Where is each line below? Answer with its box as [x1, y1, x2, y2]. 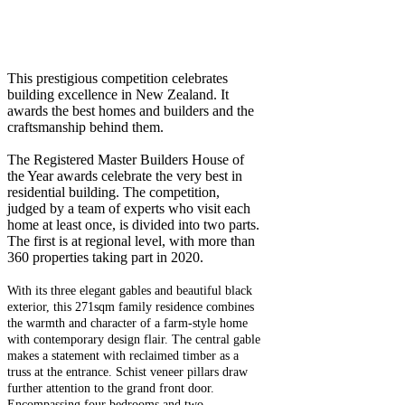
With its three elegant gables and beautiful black [7, 284, 252, 298]
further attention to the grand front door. [7, 381, 214, 396]
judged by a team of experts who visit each [7, 201, 250, 217]
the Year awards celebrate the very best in [7, 168, 242, 184]
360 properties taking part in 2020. [7, 250, 207, 266]
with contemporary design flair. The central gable [7, 333, 260, 347]
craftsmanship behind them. [7, 119, 164, 136]
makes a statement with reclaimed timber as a [7, 349, 239, 363]
